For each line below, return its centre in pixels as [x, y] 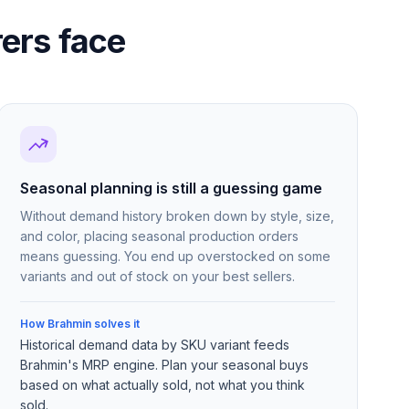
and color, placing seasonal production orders [160, 236]
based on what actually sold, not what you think [163, 385]
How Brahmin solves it [80, 324]
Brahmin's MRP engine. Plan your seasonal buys [165, 365]
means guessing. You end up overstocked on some [176, 256]
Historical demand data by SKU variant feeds [155, 345]
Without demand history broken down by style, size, [178, 216]
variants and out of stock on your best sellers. [158, 276]
